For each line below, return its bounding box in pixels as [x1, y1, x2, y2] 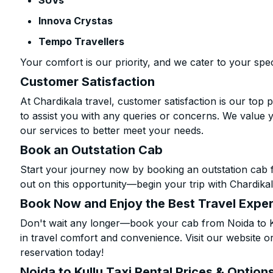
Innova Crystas [38, 15, 113, 27]
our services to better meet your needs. [20, 124, 204, 136]
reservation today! [20, 246, 104, 258]
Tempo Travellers [38, 35, 125, 48]
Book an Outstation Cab [20, 143, 163, 157]
